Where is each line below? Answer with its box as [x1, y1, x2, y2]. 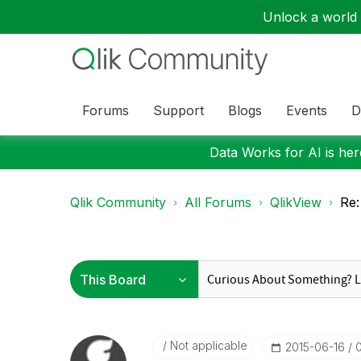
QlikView [270, 194, 322, 210]
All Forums [185, 194, 251, 210]
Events [286, 102, 327, 118]
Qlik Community [70, 194, 166, 210]
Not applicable [166, 338, 247, 352]
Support [153, 102, 204, 118]
